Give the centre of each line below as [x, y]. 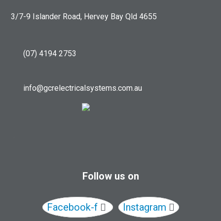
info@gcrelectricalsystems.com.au [83, 88]
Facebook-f [72, 207]
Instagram [144, 207]
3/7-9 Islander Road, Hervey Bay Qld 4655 [84, 16]
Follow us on [110, 176]
